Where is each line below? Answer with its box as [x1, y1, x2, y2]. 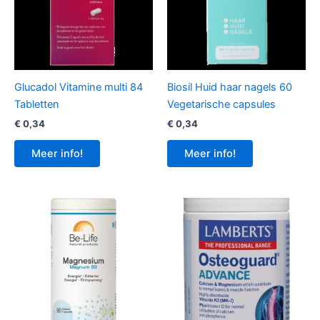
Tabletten [14, 97, 59, 111]
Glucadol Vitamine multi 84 [14, 80, 143, 94]
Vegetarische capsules [167, 97, 276, 111]
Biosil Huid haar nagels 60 [167, 80, 292, 94]
